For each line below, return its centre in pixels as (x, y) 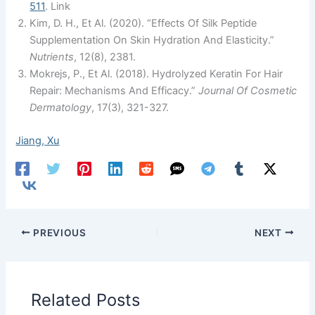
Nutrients (52, 57)
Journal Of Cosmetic (248, 90)
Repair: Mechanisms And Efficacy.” (114, 90)
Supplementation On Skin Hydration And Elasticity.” (152, 40)
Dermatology (61, 107)
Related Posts (86, 300)
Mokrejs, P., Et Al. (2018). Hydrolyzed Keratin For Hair (156, 73)
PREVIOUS (58, 232)
